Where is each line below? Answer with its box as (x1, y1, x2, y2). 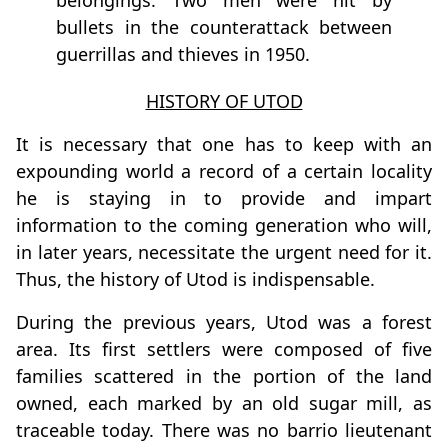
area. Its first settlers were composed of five (16, 337, 432, 362)
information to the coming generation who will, (16, 213, 432, 238)
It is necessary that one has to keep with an (16, 132, 432, 157)
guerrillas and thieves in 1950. (56, 42, 310, 67)
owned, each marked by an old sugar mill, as (16, 391, 432, 416)
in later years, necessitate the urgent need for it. (16, 240, 432, 265)
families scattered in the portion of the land (16, 364, 432, 389)
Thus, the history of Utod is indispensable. (16, 267, 375, 292)
